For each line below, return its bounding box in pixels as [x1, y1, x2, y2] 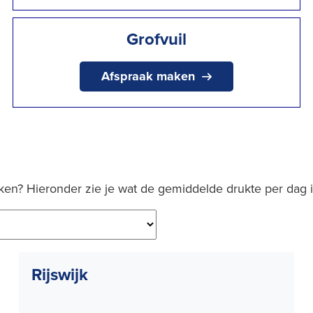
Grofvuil [126, 27, 187, 51]
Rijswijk [31, 261, 88, 286]
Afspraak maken [101, 67, 195, 85]
